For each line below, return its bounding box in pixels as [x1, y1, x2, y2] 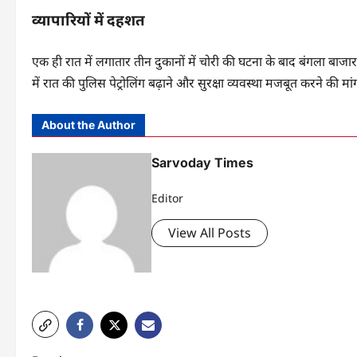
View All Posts [168, 224, 251, 242]
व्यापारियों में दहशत [32, 11, 145, 29]
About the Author [41, 118, 135, 131]
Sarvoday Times [151, 155, 253, 171]
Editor [151, 190, 183, 206]
